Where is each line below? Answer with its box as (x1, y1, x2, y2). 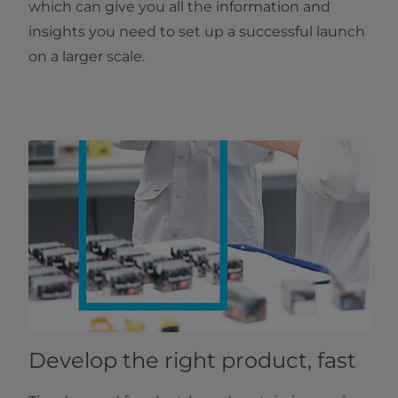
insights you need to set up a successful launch (28, 23, 365, 41)
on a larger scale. (28, 48, 145, 66)
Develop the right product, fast (28, 347, 356, 374)
